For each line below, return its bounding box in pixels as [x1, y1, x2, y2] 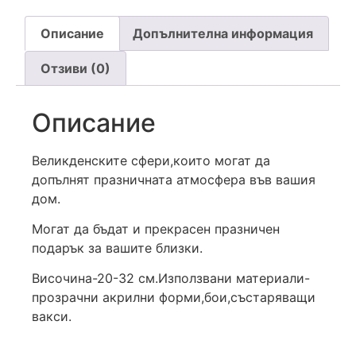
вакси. [32, 308, 72, 325]
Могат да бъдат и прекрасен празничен [32, 221, 280, 238]
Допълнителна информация [132, 25, 313, 42]
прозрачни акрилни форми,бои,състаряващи [32, 289, 315, 306]
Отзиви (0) [41, 60, 111, 76]
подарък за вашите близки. [32, 240, 203, 257]
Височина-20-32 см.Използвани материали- [32, 270, 310, 287]
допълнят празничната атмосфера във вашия [32, 171, 315, 188]
